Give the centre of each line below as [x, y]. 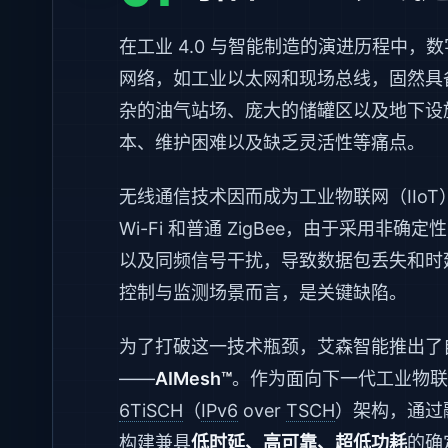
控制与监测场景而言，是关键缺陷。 [263, 292]
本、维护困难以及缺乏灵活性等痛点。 [272, 142]
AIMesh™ [193, 378]
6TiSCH [151, 410]
